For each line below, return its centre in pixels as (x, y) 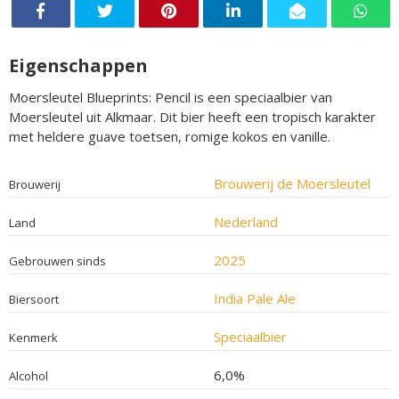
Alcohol (28, 375)
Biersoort (34, 299)
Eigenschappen (78, 65)
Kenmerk (33, 337)
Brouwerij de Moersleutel (292, 183)
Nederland (245, 221)
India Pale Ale (254, 298)
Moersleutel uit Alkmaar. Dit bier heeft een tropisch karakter (192, 116)
